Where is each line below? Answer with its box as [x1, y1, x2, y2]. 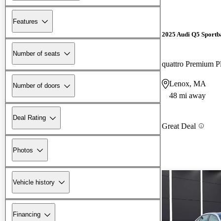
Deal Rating [13, 114, 46, 122]
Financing [13, 211, 40, 219]
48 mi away [169, 91, 206, 100]
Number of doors [13, 82, 60, 90]
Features [13, 17, 38, 25]
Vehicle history [13, 178, 55, 186]
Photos [13, 146, 33, 154]
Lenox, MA [169, 79, 206, 88]
